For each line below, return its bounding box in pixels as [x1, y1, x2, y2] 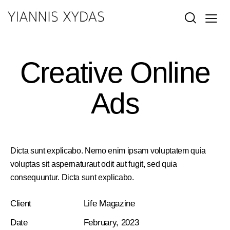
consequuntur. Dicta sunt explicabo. [10, 172, 134, 182]
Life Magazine [83, 198, 135, 208]
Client [10, 198, 32, 208]
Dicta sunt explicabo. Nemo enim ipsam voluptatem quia [10, 146, 206, 155]
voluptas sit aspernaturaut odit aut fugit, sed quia [10, 159, 177, 168]
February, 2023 [83, 217, 139, 227]
